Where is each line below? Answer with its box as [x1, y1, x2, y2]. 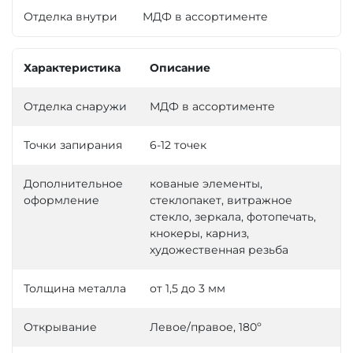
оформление [24, 193, 99, 208]
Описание [150, 61, 210, 76]
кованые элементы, [150, 176, 262, 191]
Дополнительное [24, 176, 123, 191]
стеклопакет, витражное [150, 193, 292, 208]
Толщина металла [24, 281, 126, 296]
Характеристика [24, 61, 121, 76]
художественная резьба [150, 243, 288, 258]
